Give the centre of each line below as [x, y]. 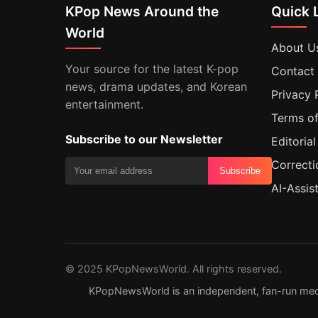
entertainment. [104, 104]
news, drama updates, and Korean [156, 87]
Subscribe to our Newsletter [144, 139]
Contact [293, 71]
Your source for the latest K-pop [152, 69]
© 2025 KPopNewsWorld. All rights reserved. [174, 269]
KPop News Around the [142, 11]
